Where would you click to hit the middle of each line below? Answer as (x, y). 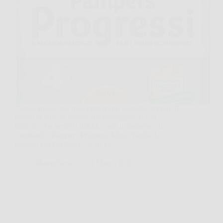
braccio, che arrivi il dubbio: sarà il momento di (89, 126)
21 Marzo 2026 (110, 163)
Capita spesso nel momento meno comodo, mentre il (97, 109)
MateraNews (55, 163)
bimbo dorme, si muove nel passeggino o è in (86, 117)
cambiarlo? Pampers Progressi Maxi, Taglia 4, (87, 135)
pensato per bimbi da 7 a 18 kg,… (68, 144)
